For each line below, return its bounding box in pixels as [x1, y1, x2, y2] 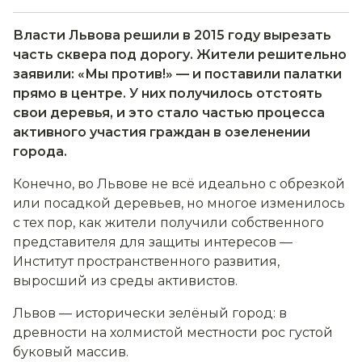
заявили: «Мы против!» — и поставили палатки [13, 66, 342, 82]
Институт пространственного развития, [13, 254, 280, 269]
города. [13, 144, 67, 159]
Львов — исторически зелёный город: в [13, 305, 287, 321]
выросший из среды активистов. [13, 273, 238, 288]
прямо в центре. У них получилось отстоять [13, 86, 322, 101]
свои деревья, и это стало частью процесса [13, 105, 325, 120]
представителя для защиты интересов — [13, 234, 293, 250]
